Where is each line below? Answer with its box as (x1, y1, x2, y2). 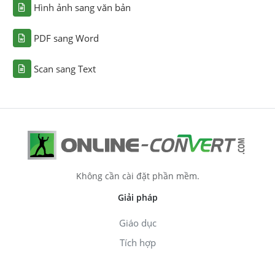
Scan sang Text (33, 62, 96, 75)
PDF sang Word (33, 31, 99, 44)
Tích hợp (119, 236, 156, 249)
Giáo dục (118, 216, 157, 229)
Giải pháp (117, 191, 158, 203)
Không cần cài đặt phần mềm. (76, 169, 199, 182)
